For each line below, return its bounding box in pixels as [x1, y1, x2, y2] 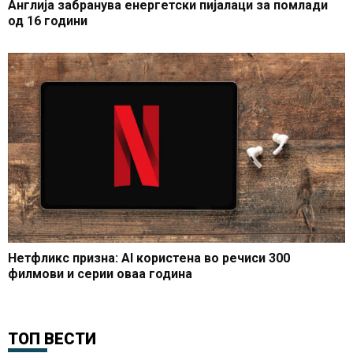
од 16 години [8, 13, 87, 29]
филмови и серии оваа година [8, 266, 192, 282]
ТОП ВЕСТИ [8, 329, 96, 349]
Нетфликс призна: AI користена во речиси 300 [8, 251, 290, 266]
